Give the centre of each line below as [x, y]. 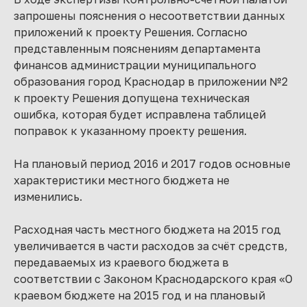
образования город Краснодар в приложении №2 [151, 82]
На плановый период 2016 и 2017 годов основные [152, 164]
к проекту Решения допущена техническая [132, 98]
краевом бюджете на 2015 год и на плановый [139, 295]
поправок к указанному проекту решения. [130, 131]
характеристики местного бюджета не [122, 180]
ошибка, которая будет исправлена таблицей [140, 114]
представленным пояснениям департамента [137, 49]
